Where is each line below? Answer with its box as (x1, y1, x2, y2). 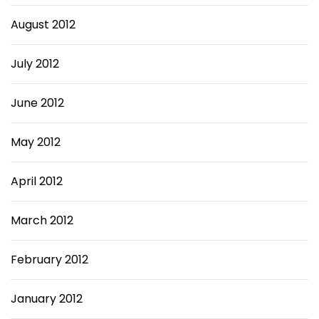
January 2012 (11, 291, 83, 307)
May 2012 (11, 134, 61, 150)
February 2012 (11, 251, 88, 268)
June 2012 (11, 95, 64, 111)
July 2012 (11, 56, 59, 72)
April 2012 (11, 173, 63, 189)
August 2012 (11, 16, 75, 33)
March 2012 (11, 212, 73, 229)
